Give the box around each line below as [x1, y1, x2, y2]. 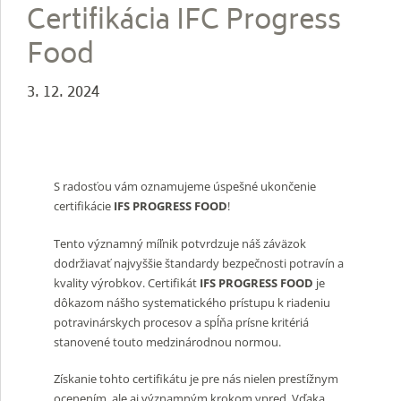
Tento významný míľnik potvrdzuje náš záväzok [54, 235, 306, 252]
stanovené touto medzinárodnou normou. [54, 333, 281, 350]
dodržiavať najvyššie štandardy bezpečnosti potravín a [54, 254, 344, 271]
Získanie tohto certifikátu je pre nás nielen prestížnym [54, 371, 338, 388]
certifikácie [54, 198, 114, 215]
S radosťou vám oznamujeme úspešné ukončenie [54, 178, 316, 195]
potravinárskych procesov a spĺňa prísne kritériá [54, 313, 309, 330]
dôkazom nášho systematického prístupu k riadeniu [54, 294, 330, 311]
